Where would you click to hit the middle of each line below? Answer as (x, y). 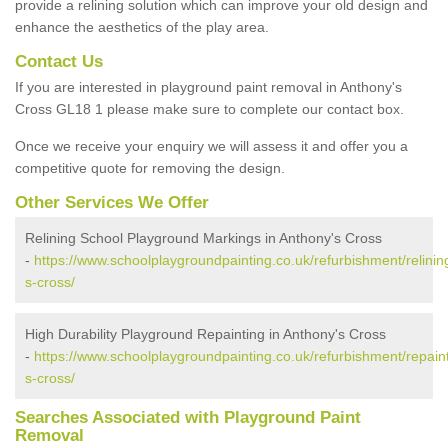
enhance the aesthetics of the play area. (142, 26)
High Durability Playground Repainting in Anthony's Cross (205, 333)
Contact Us (59, 61)
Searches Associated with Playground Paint (188, 417)
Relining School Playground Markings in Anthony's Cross (203, 237)
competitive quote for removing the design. (150, 167)
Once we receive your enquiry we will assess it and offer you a (211, 145)
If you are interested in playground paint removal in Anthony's (208, 86)
